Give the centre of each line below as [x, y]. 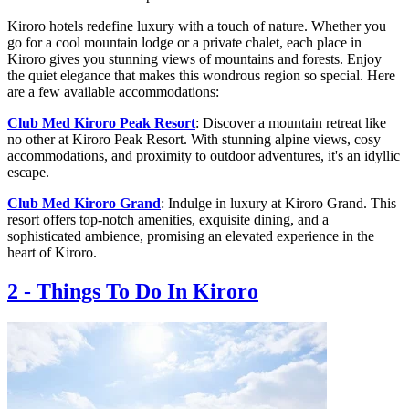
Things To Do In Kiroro [147, 291]
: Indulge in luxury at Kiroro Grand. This [278, 204]
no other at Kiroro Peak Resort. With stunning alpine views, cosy [194, 140]
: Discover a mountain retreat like [291, 123]
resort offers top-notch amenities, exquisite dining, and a [168, 220]
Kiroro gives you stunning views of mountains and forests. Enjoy [194, 59]
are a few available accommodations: [113, 92]
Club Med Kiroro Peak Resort [101, 123]
